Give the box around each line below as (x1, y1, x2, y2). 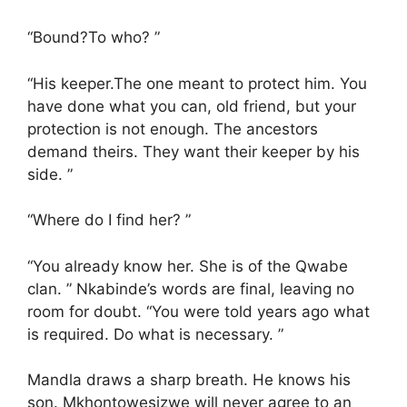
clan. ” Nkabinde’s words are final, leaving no (27, 279, 354, 298)
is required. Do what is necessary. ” (27, 324, 283, 343)
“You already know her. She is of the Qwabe (27, 256, 348, 275)
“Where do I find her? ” (27, 211, 191, 229)
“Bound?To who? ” (27, 28, 160, 46)
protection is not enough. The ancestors (27, 119, 318, 138)
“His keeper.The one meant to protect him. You (27, 74, 367, 93)
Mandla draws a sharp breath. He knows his (27, 371, 351, 389)
